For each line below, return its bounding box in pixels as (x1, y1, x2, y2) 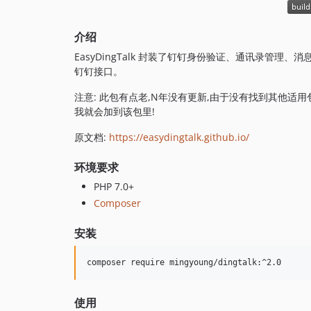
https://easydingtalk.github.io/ (109, 131, 249, 144)
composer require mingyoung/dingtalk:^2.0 (87, 257, 281, 267)
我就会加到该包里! (74, 105, 155, 119)
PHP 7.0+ (94, 180, 134, 194)
